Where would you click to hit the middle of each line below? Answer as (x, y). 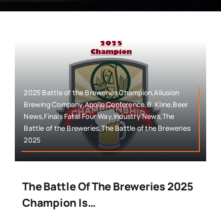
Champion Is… (59, 203)
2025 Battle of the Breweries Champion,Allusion (102, 93)
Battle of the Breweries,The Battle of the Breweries (107, 128)
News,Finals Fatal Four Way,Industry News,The (99, 116)
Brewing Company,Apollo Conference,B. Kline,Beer (106, 105)
